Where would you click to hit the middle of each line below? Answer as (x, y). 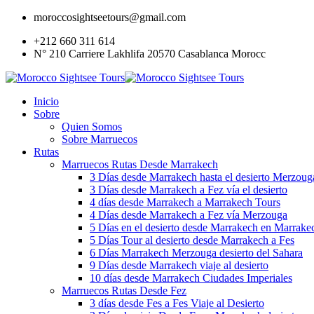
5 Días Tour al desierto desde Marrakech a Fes (192, 240)
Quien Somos (92, 127)
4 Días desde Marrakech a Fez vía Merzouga (189, 215)
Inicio (46, 101)
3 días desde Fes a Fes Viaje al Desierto (177, 303)
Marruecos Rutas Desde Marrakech (140, 164)
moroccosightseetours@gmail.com (110, 17)
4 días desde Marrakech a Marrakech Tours (185, 202)
